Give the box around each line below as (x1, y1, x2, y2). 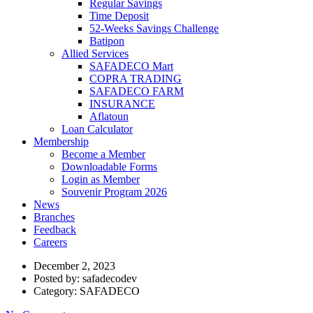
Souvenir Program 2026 (61, 186, 167, 198)
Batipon (89, 35, 124, 47)
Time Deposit (89, 10, 149, 22)
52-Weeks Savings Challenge (89, 22, 219, 34)
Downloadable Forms (61, 161, 157, 173)
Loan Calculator (61, 123, 133, 135)
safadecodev (82, 272, 137, 284)
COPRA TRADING (89, 73, 182, 85)
